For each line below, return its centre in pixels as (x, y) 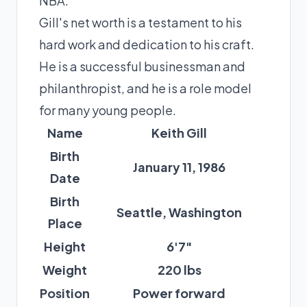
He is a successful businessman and (142, 66)
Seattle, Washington (179, 212)
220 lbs (179, 270)
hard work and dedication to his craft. (147, 44)
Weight (65, 270)
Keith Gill (179, 133)
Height (65, 246)
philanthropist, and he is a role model (145, 88)
